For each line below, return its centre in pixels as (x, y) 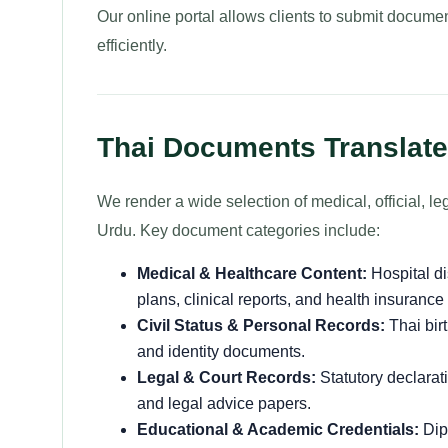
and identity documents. (221, 351)
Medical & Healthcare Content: (252, 273)
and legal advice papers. (224, 403)
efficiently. (132, 45)
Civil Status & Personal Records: (261, 325)
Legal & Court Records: (226, 377)
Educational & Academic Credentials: (278, 429)
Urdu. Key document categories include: (238, 230)
